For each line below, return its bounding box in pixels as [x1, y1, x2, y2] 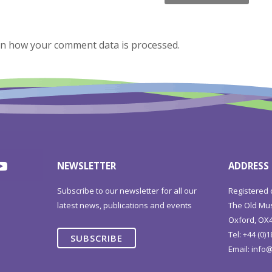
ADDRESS [228, 160, 270, 172]
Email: [228, 243, 252, 254]
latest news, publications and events [57, 199, 192, 211]
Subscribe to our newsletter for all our [57, 185, 197, 196]
